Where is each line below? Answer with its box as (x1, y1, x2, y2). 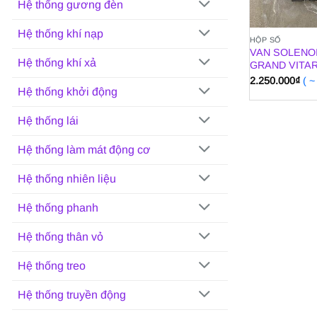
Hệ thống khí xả (18, 57, 96, 69)
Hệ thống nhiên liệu (18, 173, 116, 185)
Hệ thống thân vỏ (18, 231, 103, 243)
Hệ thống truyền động (18, 289, 126, 301)
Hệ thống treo (18, 260, 86, 272)
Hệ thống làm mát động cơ (18, 144, 151, 156)
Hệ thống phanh (18, 202, 98, 214)
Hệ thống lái (18, 115, 79, 127)
